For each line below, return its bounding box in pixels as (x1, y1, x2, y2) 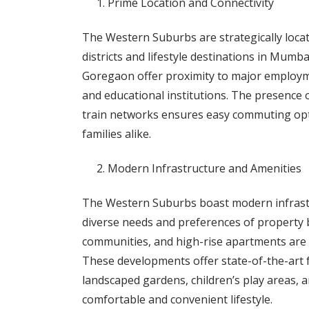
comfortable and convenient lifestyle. (81, 292, 272, 307)
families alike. (81, 126, 151, 141)
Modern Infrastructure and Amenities (107, 161, 301, 176)
